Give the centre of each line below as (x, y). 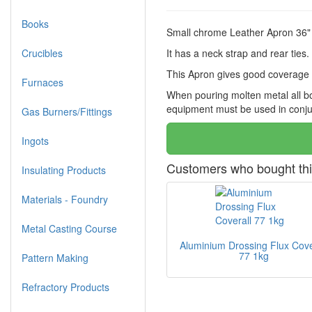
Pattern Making (55, 258)
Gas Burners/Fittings (67, 111)
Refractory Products (65, 287)
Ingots (35, 141)
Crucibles (42, 53)
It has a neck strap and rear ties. (238, 53)
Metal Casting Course (69, 228)
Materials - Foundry (65, 199)
